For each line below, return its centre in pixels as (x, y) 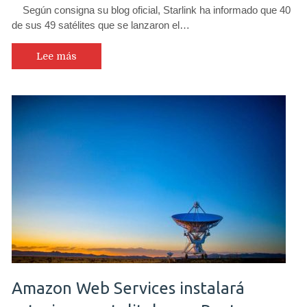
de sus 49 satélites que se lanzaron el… (101, 25)
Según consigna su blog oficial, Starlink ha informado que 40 (151, 10)
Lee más (57, 56)
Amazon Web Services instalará (128, 288)
